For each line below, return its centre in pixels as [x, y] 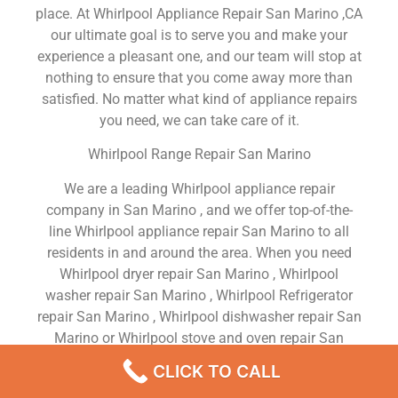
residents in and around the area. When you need [199, 252]
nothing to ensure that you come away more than [199, 78]
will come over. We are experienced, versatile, [199, 380]
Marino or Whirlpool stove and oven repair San [199, 338]
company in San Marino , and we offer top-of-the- [199, 210]
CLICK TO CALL [217, 371]
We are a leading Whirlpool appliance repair [199, 188]
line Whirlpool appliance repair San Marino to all [199, 231]
